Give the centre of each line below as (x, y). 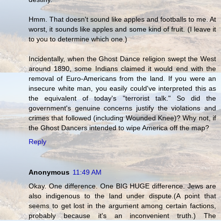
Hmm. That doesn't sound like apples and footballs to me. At (122, 19)
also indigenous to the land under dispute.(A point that (122, 196)
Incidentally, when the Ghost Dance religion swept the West (122, 59)
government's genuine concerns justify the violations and (122, 108)
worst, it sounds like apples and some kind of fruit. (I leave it (122, 29)
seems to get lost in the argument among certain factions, (122, 206)
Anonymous (49, 172)
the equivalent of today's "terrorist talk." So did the (122, 98)
